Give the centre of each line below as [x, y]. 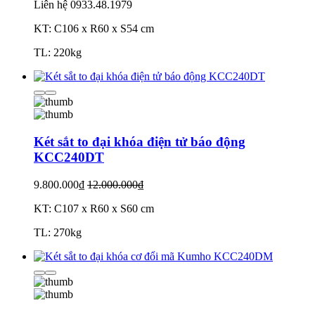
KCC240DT [69, 157]
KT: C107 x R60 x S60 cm [94, 208]
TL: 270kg [58, 232]
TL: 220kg [58, 53]
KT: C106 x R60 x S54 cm [94, 29]
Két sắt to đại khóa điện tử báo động [140, 142]
